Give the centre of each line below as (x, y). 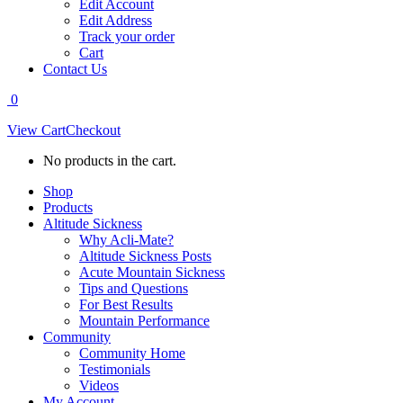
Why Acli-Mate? (126, 240)
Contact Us (75, 69)
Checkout (93, 130)
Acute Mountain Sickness (152, 272)
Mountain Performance (144, 321)
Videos (99, 385)
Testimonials (115, 369)
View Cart (36, 130)
